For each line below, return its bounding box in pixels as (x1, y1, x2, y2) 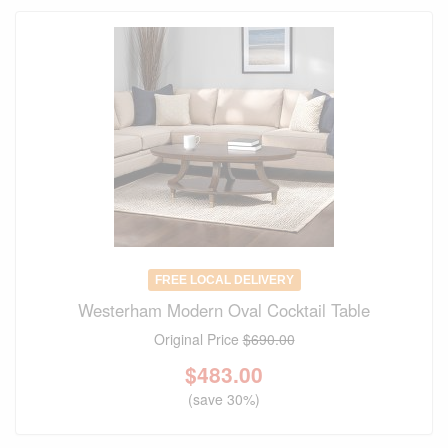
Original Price (153, 329, 243, 350)
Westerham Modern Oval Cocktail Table (78, 298, 370, 323)
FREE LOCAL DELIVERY (154, 273, 294, 288)
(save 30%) (188, 389, 260, 410)
